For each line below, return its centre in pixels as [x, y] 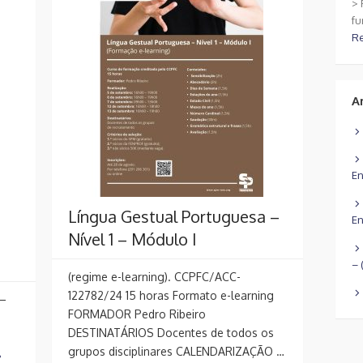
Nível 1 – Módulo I [132, 239]
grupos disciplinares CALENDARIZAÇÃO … [176, 351]
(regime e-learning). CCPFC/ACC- [154, 276]
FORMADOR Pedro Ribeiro [137, 314]
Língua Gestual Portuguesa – [174, 216]
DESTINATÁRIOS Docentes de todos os [171, 332]
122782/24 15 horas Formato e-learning [171, 295]
